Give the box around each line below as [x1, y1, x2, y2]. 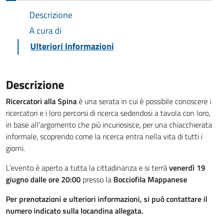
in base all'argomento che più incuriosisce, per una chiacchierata [6, 119, 212, 131]
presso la [81, 174, 113, 185]
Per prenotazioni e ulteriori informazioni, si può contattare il [6, 193, 207, 205]
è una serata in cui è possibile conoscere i [77, 95, 211, 107]
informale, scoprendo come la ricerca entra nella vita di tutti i [6, 131, 202, 142]
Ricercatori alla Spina [6, 95, 77, 107]
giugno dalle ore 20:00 [6, 174, 81, 185]
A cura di [29, 24, 62, 37]
